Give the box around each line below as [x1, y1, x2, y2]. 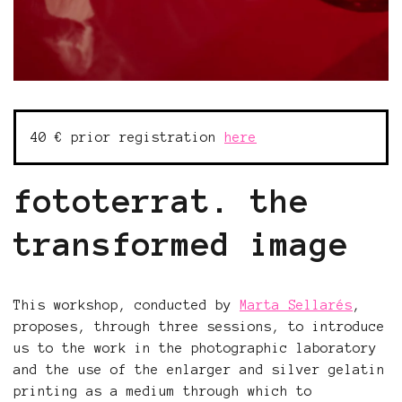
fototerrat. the [13, 183, 310, 219]
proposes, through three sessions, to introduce [13, 319, 385, 334]
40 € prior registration [31, 130, 224, 144]
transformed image [13, 226, 349, 262]
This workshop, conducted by [13, 298, 240, 312]
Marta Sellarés [240, 298, 353, 312]
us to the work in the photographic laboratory [13, 341, 377, 355]
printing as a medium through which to [13, 384, 312, 398]
